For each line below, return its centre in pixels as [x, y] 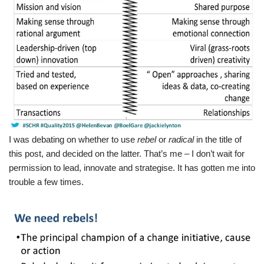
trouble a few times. [46, 181]
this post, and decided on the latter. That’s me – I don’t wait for [127, 153]
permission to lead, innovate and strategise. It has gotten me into [132, 167]
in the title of [218, 139]
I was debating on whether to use [73, 139]
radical [181, 139]
